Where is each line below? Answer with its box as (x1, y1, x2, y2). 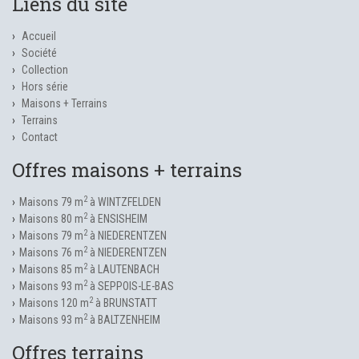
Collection (22, 63, 68, 76)
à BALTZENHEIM (87, 313, 160, 326)
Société (22, 46, 57, 59)
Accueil (22, 30, 56, 42)
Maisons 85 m (19, 263, 83, 276)
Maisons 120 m (19, 296, 89, 309)
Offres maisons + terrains (12, 157, 242, 183)
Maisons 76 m (19, 246, 83, 259)
